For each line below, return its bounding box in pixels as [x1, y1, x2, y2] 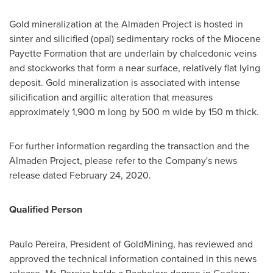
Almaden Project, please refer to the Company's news [9, 154, 237, 167]
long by [105, 105, 142, 118]
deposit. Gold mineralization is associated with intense [9, 76, 240, 89]
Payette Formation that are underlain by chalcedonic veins [9, 46, 257, 60]
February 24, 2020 [69, 168, 149, 182]
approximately [9, 105, 72, 118]
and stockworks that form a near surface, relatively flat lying [9, 61, 260, 74]
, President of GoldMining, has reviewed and [65, 237, 253, 250]
